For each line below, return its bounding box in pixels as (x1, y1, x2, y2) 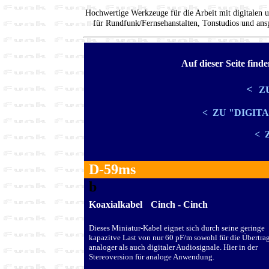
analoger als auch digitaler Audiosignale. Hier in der (89, 242, 258, 252)
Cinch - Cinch (151, 199, 208, 210)
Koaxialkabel (89, 199, 147, 210)
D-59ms (89, 162, 136, 177)
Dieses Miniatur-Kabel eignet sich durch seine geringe (89, 223, 265, 232)
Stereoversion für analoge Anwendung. (89, 252, 214, 261)
